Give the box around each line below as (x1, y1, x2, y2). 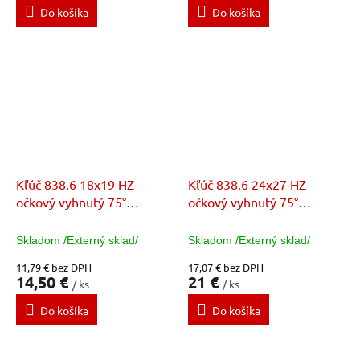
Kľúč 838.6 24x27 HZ (188, 176, 306, 193)
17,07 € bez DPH (188, 260, 264, 275)
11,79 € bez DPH (16, 260, 92, 275)
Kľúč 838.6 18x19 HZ (16, 176, 134, 193)
